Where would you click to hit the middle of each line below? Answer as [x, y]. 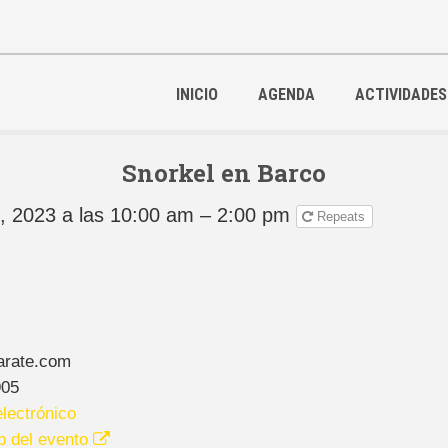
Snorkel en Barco [224, 173]
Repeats [343, 216]
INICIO [197, 94]
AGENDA [286, 94]
